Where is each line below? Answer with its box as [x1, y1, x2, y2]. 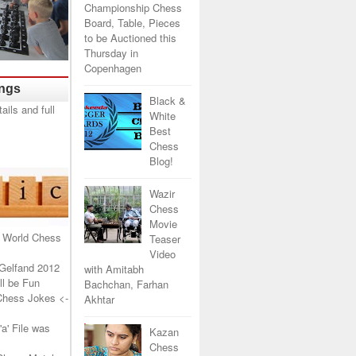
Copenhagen [84, 60, 141, 76]
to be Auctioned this [84, 30, 176, 46]
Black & [149, 93, 187, 109]
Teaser [149, 230, 181, 246]
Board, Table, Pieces [84, 15, 180, 31]
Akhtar [84, 291, 114, 307]
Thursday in [84, 45, 138, 61]
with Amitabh [84, 261, 144, 277]
